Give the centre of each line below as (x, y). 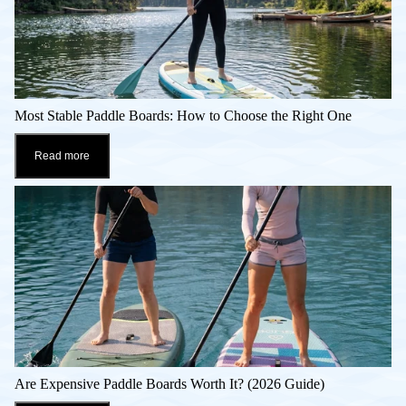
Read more (62, 155)
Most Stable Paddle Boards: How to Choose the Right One (183, 115)
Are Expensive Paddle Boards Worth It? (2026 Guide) (169, 383)
